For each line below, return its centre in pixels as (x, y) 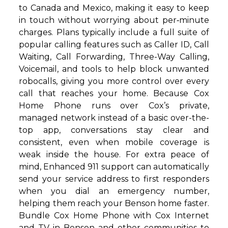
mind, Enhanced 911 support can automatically (114, 167)
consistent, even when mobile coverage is (114, 142)
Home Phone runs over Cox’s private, (114, 106)
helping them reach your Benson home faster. (114, 203)
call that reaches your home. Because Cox (114, 93)
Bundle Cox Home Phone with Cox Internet (114, 216)
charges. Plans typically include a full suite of (114, 32)
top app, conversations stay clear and (114, 130)
